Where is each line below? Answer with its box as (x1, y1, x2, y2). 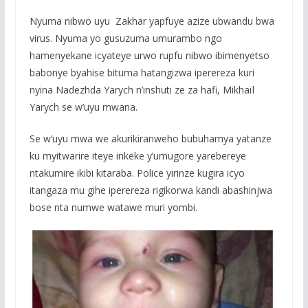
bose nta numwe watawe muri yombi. (29, 200, 197, 214)
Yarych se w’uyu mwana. (29, 100, 137, 113)
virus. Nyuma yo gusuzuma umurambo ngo (29, 31, 222, 45)
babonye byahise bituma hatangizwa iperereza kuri (29, 65, 254, 79)
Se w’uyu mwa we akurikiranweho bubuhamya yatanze (29, 131, 272, 145)
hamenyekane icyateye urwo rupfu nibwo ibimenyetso (29, 48, 269, 62)
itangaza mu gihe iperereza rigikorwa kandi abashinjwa (29, 183, 272, 197)
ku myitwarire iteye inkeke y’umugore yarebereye (29, 148, 246, 162)
